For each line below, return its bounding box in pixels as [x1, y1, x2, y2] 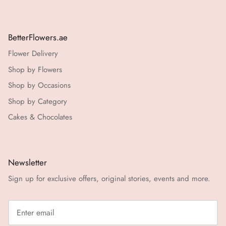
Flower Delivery [8, 48, 58, 60]
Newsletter [8, 156, 47, 168]
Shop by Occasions [8, 80, 71, 91]
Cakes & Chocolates [8, 111, 72, 123]
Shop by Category [8, 95, 67, 107]
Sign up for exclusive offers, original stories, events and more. [8, 173, 210, 184]
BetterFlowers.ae [8, 31, 68, 44]
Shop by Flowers [8, 64, 62, 75]
